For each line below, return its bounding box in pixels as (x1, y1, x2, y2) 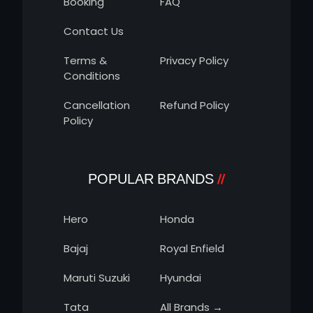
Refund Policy (160, 97, 229, 112)
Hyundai (160, 270, 201, 285)
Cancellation (64, 97, 130, 112)
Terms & (64, 52, 107, 68)
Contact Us (64, 23, 124, 38)
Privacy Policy (160, 52, 228, 68)
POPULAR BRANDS (87, 170, 214, 187)
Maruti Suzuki (64, 270, 130, 285)
